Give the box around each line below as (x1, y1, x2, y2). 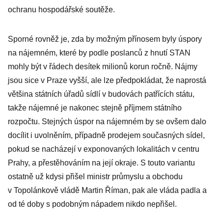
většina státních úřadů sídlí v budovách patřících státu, (8, 90, 194, 98)
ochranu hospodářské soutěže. (8, 5, 115, 14)
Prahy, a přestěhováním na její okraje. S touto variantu (8, 159, 195, 167)
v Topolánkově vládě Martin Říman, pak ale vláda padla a (8, 186, 207, 194)
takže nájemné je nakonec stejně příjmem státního (8, 104, 182, 112)
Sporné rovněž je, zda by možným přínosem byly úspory (8, 35, 202, 43)
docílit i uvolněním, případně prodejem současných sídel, (8, 131, 205, 139)
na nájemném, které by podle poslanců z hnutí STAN (8, 49, 191, 57)
